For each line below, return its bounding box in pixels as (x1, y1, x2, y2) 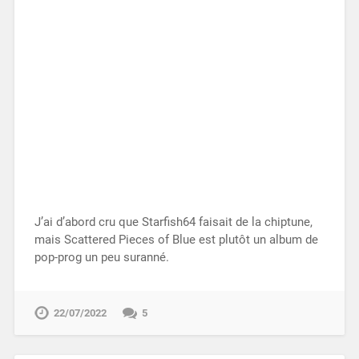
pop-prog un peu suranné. (34, 250, 169, 265)
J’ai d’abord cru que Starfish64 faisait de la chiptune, (34, 215, 313, 230)
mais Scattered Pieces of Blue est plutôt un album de (34, 232, 318, 248)
